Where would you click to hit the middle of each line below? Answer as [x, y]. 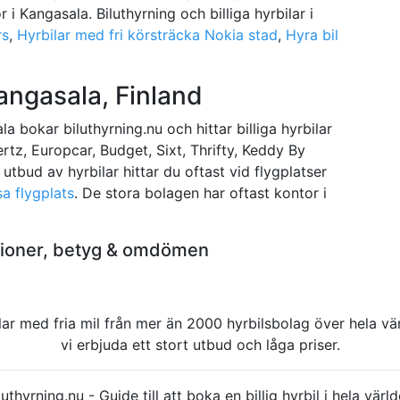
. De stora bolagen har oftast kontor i [200, 192]
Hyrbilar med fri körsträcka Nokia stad [147, 34]
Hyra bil [312, 34]
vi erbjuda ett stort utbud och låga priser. [200, 344]
